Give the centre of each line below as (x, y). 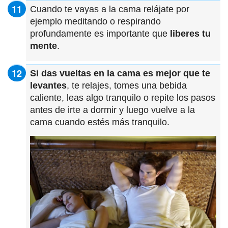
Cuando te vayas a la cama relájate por (110, 9)
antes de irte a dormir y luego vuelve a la (112, 110)
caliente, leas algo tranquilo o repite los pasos (123, 98)
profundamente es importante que (100, 34)
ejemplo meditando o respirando (95, 22)
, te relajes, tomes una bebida (127, 86)
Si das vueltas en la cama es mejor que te (120, 74)
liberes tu (190, 34)
